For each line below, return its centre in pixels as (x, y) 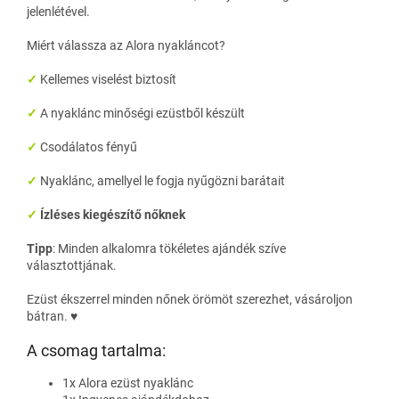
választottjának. (72, 265)
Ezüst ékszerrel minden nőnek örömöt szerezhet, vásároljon (190, 299)
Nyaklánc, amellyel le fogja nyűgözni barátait (163, 180)
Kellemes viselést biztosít (108, 79)
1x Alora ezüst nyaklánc (128, 383)
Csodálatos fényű (89, 147)
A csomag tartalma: (96, 350)
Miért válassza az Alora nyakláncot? (126, 45)
